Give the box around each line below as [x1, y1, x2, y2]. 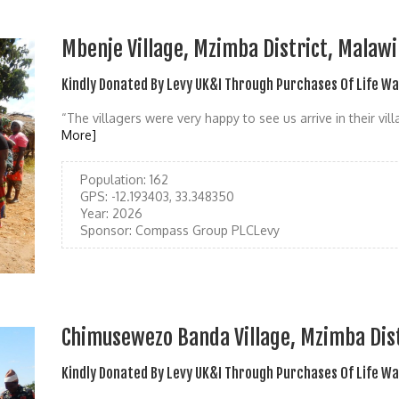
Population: [80, 171, 146, 187]
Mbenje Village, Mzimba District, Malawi [61, 35, 397, 62]
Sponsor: [80, 222, 132, 238]
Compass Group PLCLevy [132, 222, 280, 238]
